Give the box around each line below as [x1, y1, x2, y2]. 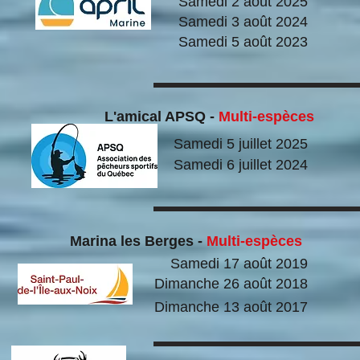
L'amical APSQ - [104, 108, 219, 125]
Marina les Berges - [70, 233, 207, 249]
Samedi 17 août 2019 [170, 256, 312, 272]
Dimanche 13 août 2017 [154, 299, 312, 315]
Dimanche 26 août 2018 [154, 276, 312, 292]
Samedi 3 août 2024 [178, 14, 312, 30]
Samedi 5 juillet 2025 [174, 136, 312, 152]
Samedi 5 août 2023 [178, 34, 312, 50]
